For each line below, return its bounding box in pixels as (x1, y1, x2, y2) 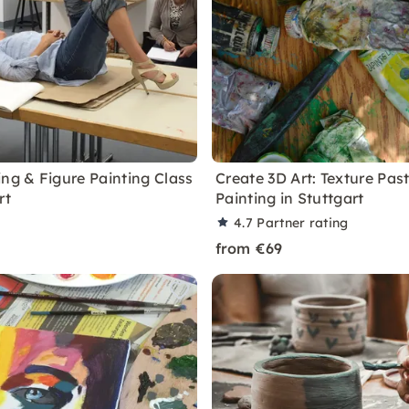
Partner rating (257, 215, 349, 231)
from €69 (215, 239, 283, 257)
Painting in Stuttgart (215, 189, 364, 207)
